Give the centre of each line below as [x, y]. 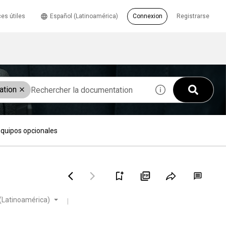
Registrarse [193, 16]
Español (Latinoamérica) [84, 16]
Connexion [147, 16]
